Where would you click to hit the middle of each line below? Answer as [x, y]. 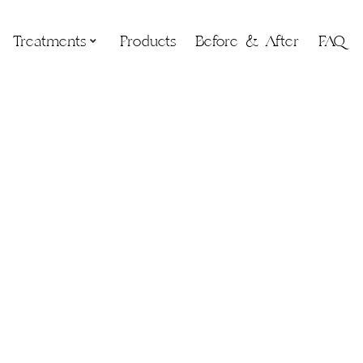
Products [147, 41]
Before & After [247, 41]
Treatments [49, 41]
